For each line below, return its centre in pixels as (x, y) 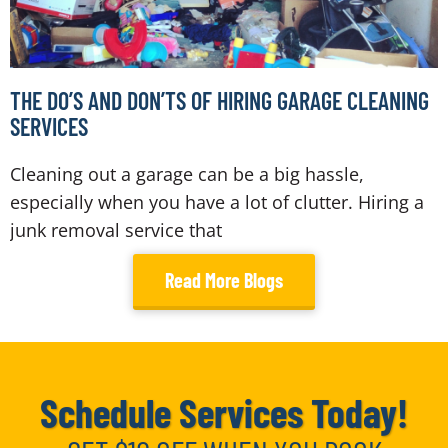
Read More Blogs (224, 280)
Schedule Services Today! (224, 412)
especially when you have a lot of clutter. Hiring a (217, 202)
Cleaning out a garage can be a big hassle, (187, 174)
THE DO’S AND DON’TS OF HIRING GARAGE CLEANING (219, 101)
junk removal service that (116, 230)
